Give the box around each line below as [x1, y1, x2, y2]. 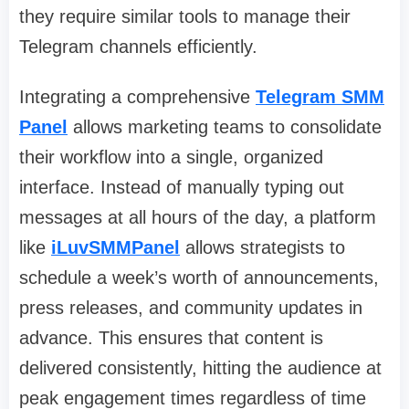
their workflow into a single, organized [19, 146, 323, 167]
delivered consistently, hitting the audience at [19, 357, 382, 378]
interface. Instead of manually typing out [19, 176, 344, 197]
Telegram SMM [256, 86, 384, 107]
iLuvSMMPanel [51, 236, 180, 257]
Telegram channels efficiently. [19, 36, 257, 57]
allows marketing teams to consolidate [68, 116, 382, 137]
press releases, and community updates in [19, 297, 362, 318]
